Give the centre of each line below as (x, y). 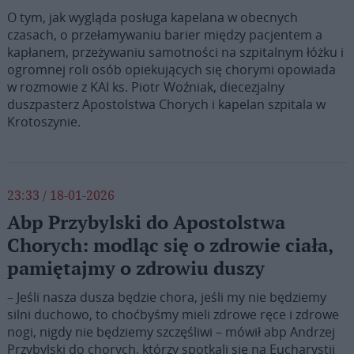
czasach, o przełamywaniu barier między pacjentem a (164, 35)
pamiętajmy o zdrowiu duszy (136, 269)
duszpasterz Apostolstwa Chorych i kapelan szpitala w (166, 104)
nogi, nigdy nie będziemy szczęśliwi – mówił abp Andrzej (171, 332)
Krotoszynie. (43, 122)
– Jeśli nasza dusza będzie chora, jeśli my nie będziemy (166, 297)
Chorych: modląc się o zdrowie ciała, (169, 246)
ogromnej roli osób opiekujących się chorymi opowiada (171, 70)
